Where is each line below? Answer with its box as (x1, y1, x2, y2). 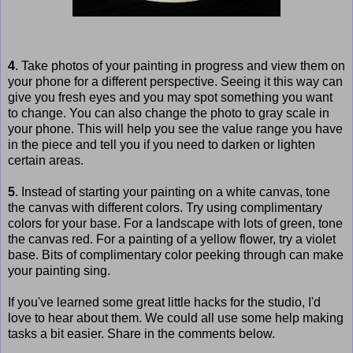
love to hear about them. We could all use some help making (8, 310, 344, 325)
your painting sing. (8, 263, 110, 277)
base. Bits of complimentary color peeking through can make (8, 247, 344, 262)
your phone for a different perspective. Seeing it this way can (8, 74, 343, 88)
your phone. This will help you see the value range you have (8, 121, 343, 136)
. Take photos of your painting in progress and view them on (15, 58, 345, 72)
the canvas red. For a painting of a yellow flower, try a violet (8, 232, 336, 246)
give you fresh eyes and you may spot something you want (8, 90, 333, 104)
